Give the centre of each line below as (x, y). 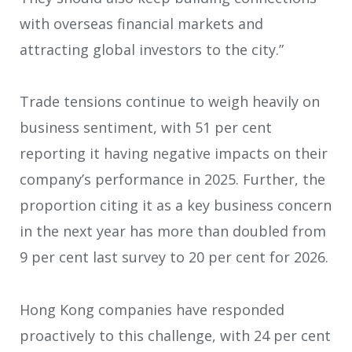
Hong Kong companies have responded (152, 309)
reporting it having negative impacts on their (174, 154)
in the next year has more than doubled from (173, 231)
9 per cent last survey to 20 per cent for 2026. (174, 257)
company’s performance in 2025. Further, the (172, 180)
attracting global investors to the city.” (152, 49)
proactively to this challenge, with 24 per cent (175, 335)
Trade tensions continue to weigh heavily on (170, 102)
